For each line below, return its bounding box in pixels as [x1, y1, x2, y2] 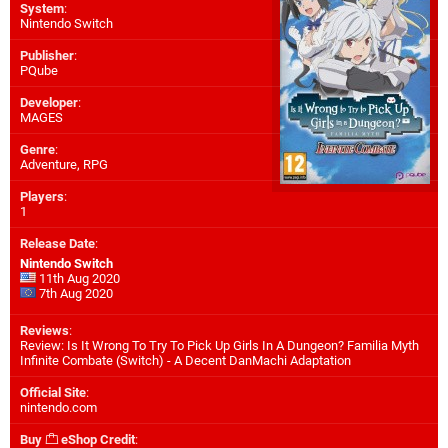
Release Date [20, 236, 95, 251]
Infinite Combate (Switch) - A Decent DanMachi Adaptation [20, 353, 351, 368]
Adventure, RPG [20, 157, 108, 172]
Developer [20, 95, 78, 110]
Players [20, 189, 64, 204]
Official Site [20, 385, 86, 400]
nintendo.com [20, 400, 97, 415]
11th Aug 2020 [36, 271, 120, 286]
